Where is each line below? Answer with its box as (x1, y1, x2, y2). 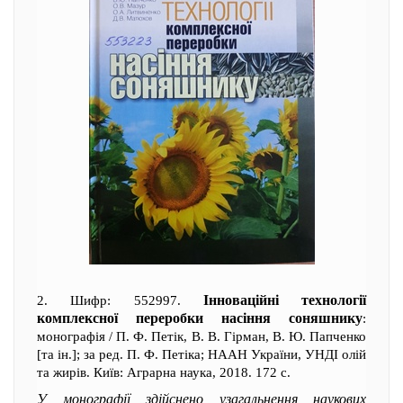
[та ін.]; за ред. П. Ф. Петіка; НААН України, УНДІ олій (37, 347, 366, 362)
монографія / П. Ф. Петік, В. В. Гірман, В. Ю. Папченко (37, 329, 366, 344)
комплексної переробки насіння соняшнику (37, 310, 363, 326)
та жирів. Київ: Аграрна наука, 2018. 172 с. (37, 365, 291, 380)
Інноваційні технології (202, 292, 366, 308)
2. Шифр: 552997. (37, 293, 203, 308)
